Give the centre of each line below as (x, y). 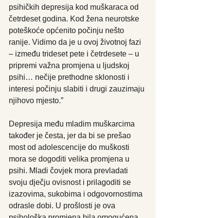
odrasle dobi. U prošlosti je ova (63, 205)
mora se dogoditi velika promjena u (70, 159)
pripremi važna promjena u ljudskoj (70, 65)
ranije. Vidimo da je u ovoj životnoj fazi (76, 42)
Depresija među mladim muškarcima (73, 124)
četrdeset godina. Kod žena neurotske (75, 18)
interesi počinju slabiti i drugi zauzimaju (78, 89)
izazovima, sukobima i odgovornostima (77, 194)
